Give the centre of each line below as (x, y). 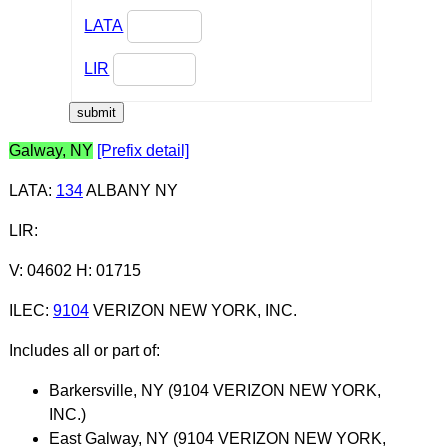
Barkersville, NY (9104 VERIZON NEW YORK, (214, 390)
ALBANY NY (130, 190)
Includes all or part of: (84, 350)
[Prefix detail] (142, 150)
